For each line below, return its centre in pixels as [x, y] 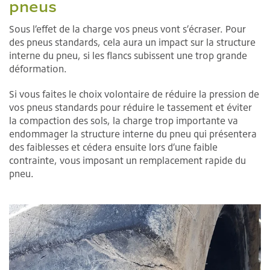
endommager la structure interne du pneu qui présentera [133, 134]
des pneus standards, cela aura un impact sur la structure [132, 42]
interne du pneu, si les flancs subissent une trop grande [128, 56]
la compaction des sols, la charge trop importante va [124, 121]
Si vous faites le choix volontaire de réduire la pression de [134, 94]
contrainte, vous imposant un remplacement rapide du [127, 161]
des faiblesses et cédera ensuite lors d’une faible [113, 147]
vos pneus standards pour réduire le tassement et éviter [130, 108]
